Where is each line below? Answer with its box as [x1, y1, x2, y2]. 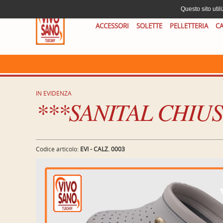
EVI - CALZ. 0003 [80, 145, 125, 153]
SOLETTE [136, 21, 162, 30]
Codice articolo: [36, 145, 80, 153]
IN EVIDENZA [36, 89, 72, 98]
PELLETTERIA [169, 21, 208, 30]
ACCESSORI [95, 21, 129, 30]
